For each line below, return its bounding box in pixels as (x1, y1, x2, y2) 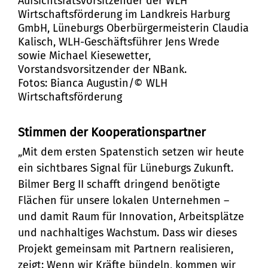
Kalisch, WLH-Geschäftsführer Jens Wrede (18, 35, 220, 48)
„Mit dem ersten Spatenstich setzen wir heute (18, 145, 244, 159)
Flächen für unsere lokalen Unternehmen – (18, 194, 229, 208)
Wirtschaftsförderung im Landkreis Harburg (18, 7, 230, 21)
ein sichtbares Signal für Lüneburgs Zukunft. (18, 162, 233, 175)
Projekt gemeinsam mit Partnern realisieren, (18, 242, 233, 256)
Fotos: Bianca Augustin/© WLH (18, 76, 167, 90)
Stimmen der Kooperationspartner (18, 125, 206, 140)
